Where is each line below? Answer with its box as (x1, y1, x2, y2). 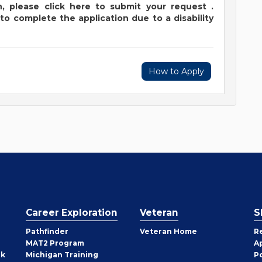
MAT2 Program (26, 239, 84, 247)
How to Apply (149, 66, 204, 77)
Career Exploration (26, 207, 118, 218)
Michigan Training (26, 250, 98, 259)
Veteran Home (140, 227, 197, 236)
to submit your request (95, 1, 206, 12)
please (9, 1, 40, 12)
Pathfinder (26, 227, 68, 236)
